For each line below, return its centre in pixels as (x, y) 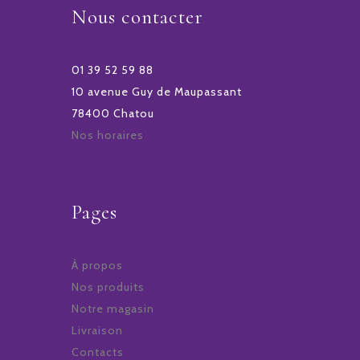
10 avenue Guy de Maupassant (157, 92)
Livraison (97, 331)
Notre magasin (113, 309)
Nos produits (108, 287)
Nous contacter (137, 17)
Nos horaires (108, 135)
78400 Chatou (113, 114)
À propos (97, 266)
